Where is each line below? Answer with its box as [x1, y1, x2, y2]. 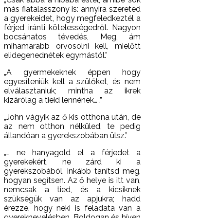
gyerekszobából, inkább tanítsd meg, [4, 166, 141, 176]
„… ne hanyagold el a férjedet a [4, 147, 141, 157]
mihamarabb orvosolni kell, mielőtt [4, 41, 141, 51]
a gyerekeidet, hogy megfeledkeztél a [4, 13, 141, 23]
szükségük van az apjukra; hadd [4, 194, 141, 203]
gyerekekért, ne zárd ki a [4, 157, 141, 166]
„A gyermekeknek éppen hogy [4, 67, 141, 77]
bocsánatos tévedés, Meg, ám [4, 32, 141, 41]
